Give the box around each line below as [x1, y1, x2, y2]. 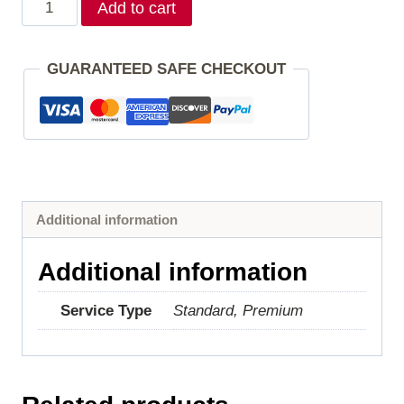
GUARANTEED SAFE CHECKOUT [47, 60, 286, 78]
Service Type [60, 302, 151, 320]
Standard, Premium [173, 302, 303, 320]
